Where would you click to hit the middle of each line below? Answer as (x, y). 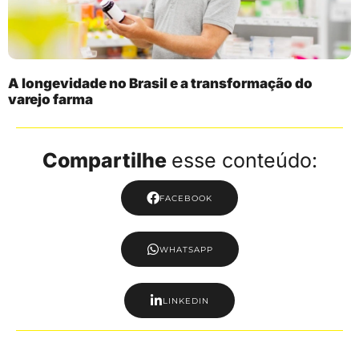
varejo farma (50, 100)
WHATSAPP (186, 249)
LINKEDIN (186, 301)
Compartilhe (104, 161)
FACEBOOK (186, 198)
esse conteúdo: (244, 161)
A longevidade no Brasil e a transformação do (160, 84)
